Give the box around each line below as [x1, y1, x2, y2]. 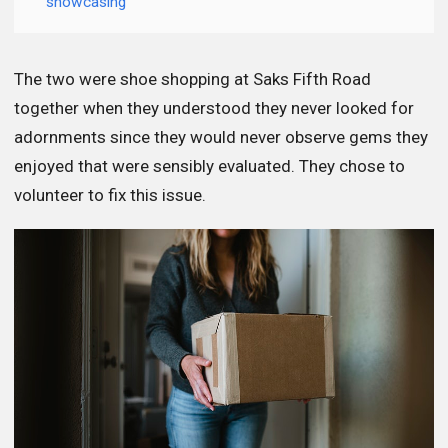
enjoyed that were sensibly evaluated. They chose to [14, 156, 405, 177]
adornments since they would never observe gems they [14, 127, 428, 148]
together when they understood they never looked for [14, 98, 414, 119]
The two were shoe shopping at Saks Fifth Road [14, 69, 371, 90]
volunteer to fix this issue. [14, 185, 206, 206]
